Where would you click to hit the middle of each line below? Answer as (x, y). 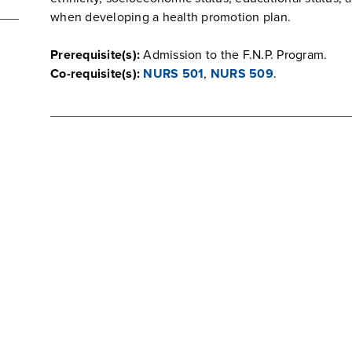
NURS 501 (174, 74)
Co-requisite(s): (95, 74)
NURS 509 (242, 74)
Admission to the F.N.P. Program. (234, 55)
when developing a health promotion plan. (170, 17)
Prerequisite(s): (95, 55)
